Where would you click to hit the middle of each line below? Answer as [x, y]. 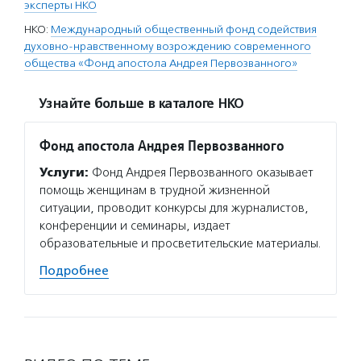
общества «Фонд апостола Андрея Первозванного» [161, 63]
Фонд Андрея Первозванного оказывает [201, 172]
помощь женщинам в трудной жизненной [155, 190]
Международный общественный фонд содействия [184, 29]
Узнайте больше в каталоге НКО [141, 104]
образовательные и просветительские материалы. [180, 243]
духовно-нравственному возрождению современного [168, 46]
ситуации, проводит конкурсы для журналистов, [174, 208]
